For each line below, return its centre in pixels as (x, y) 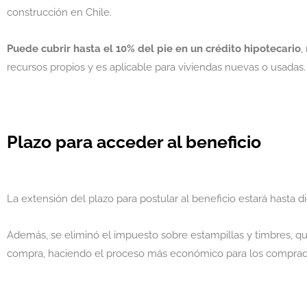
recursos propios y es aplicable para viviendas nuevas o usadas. (156, 67)
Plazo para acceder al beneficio (134, 142)
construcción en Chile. (59, 12)
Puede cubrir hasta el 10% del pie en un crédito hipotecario (154, 48)
